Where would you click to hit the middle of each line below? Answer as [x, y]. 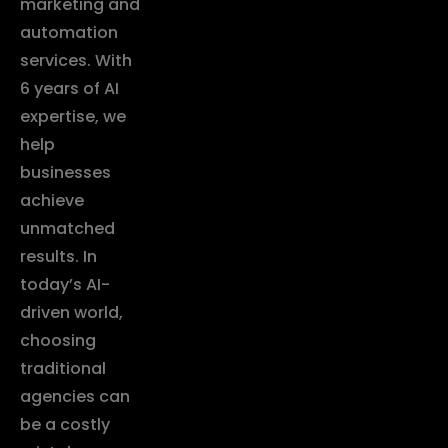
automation [69, 32]
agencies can [75, 396]
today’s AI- [65, 284]
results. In [58, 256]
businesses [65, 172]
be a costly [65, 424]
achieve [52, 200]
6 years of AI [69, 88]
